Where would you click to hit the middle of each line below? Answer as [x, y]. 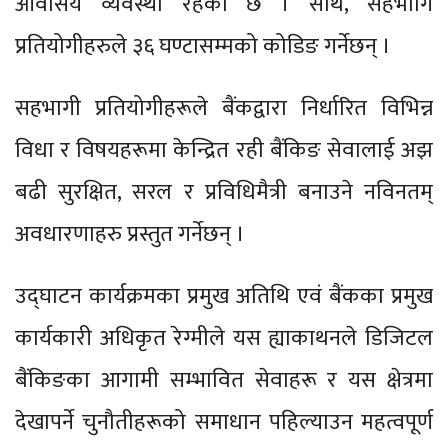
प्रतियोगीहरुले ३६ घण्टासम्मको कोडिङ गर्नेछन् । [205, 47]
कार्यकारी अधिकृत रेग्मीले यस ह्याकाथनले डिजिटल [224, 339]
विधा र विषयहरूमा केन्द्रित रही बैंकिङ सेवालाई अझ [224, 151]
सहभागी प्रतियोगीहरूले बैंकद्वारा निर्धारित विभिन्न [224, 109]
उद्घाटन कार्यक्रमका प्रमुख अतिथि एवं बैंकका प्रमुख [224, 297]
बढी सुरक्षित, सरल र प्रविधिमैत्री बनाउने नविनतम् [224, 193]
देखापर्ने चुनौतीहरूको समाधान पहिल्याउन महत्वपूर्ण [224, 423]
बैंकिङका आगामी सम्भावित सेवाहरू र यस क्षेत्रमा [224, 381]
